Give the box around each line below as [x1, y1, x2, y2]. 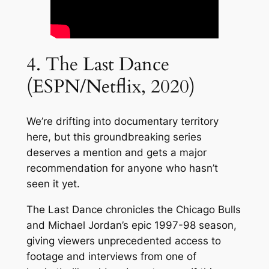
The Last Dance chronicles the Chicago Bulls [26, 203, 241, 216]
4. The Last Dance [26, 52, 169, 77]
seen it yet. [26, 177, 80, 190]
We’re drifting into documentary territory [26, 115, 219, 127]
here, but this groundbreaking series [26, 130, 202, 143]
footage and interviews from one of [26, 250, 196, 262]
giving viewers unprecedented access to [26, 234, 221, 247]
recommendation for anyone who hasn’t [26, 162, 218, 174]
